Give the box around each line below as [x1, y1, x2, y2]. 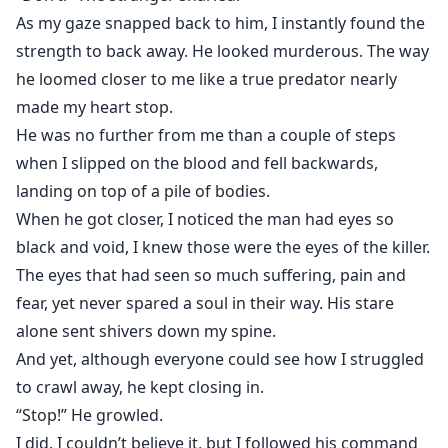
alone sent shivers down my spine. [16, 320, 276, 343]
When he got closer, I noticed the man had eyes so [16, 208, 394, 231]
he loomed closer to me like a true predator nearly [16, 68, 397, 91]
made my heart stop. [16, 96, 173, 119]
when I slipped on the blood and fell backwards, [16, 152, 378, 175]
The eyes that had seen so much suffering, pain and [16, 264, 406, 287]
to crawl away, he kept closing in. [16, 376, 264, 399]
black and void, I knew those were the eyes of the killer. [16, 236, 430, 259]
